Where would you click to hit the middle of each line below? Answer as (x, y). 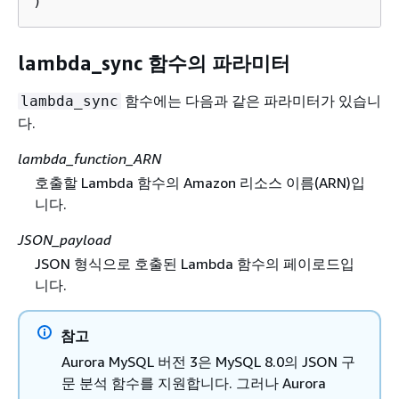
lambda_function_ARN (90, 158)
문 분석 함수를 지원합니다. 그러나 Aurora (194, 383)
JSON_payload (65, 239)
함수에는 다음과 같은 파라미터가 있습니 (251, 100)
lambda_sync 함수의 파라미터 (154, 63)
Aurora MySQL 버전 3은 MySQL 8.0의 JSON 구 (208, 361)
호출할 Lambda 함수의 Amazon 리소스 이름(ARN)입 (199, 182)
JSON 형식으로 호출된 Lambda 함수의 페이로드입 (194, 263)
